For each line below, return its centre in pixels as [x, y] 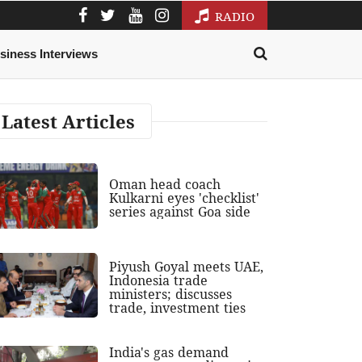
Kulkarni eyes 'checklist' [185, 198]
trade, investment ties [178, 307]
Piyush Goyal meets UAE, [187, 266]
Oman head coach [165, 184]
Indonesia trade [159, 280]
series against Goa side [180, 211]
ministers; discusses [171, 294]
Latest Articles [68, 122]
